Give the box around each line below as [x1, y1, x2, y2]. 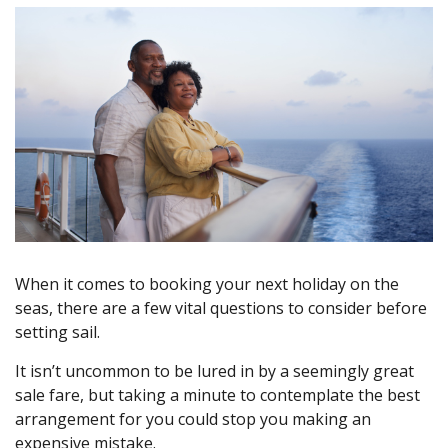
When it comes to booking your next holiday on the [15, 273, 399, 296]
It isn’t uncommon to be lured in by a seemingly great [15, 360, 414, 383]
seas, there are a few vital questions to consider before [15, 297, 427, 320]
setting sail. [15, 321, 108, 344]
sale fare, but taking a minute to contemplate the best [15, 384, 420, 407]
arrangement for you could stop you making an [15, 408, 371, 431]
